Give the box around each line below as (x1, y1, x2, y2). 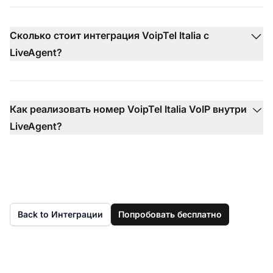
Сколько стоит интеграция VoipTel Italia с (10, 29, 209, 41)
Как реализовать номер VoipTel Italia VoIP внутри (10, 102, 247, 115)
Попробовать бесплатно (118, 208, 222, 219)
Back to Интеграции (18, 208, 103, 219)
